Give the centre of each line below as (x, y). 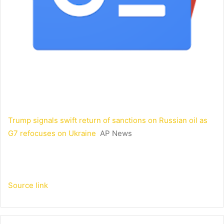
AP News (116, 133)
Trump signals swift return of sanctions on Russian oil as (108, 120)
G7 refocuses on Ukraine (52, 133)
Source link (28, 185)
